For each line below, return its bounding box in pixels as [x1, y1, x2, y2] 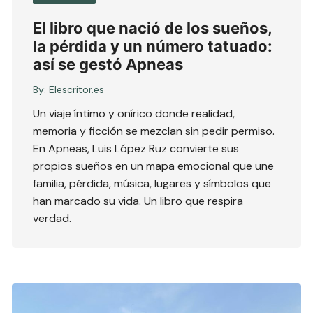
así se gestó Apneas [33, 55, 184, 74]
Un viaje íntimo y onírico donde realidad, [33, 106, 235, 122]
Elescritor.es [49, 83, 105, 96]
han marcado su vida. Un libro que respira [33, 194, 244, 209]
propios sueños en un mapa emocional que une [33, 159, 275, 174]
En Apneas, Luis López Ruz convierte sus [33, 141, 240, 156]
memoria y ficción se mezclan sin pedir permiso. [33, 124, 275, 139]
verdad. [33, 211, 72, 226]
